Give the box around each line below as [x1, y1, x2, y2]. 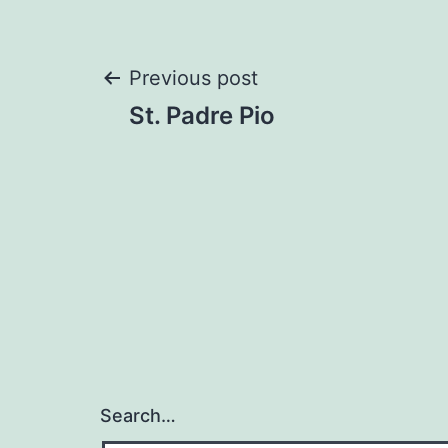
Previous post [129, 66, 258, 90]
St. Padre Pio [129, 101, 275, 130]
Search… [100, 405, 176, 426]
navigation [99, 123, 332, 182]
